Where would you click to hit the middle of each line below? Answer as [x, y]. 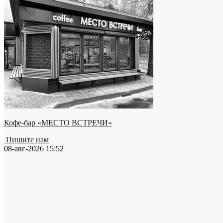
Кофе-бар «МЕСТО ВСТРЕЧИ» [58, 123]
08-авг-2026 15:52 [34, 149]
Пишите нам [26, 140]
